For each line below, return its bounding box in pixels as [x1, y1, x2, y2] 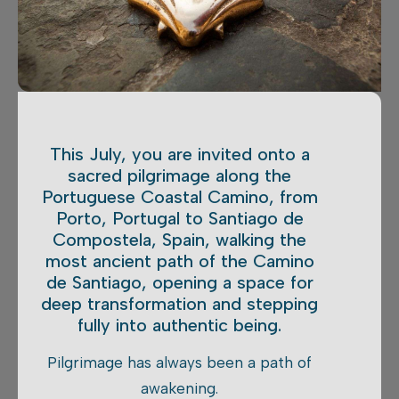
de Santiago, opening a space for [45, 272, 313, 294]
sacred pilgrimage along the [68, 165, 292, 187]
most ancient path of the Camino [45, 250, 314, 273]
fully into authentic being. [77, 314, 282, 337]
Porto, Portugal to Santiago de [55, 208, 304, 230]
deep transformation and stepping [41, 293, 319, 315]
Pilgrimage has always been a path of [47, 354, 313, 372]
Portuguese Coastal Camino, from [41, 186, 318, 208]
